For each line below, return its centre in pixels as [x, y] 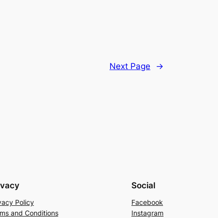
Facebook [147, 202]
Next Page [130, 66]
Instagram [147, 213]
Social [143, 185]
